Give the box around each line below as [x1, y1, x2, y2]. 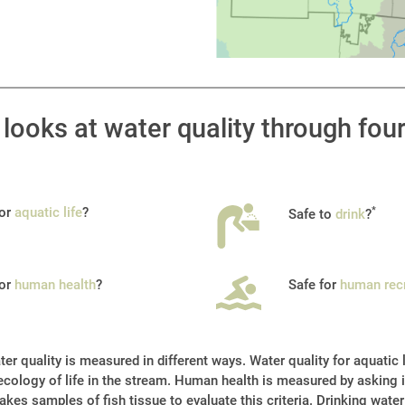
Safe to [288, 206, 335, 223]
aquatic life [14, 204, 82, 221]
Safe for [288, 277, 340, 294]
